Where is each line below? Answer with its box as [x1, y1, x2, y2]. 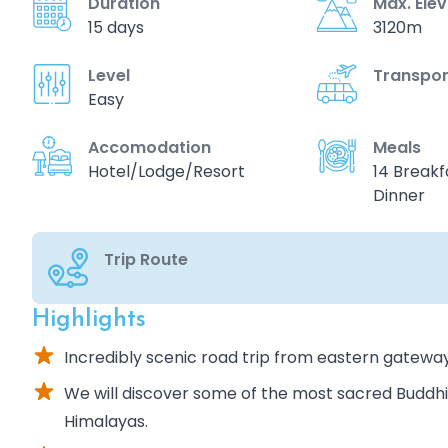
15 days [88, 16, 144, 39]
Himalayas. [64, 410, 148, 433]
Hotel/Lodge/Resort [88, 160, 245, 183]
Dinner [373, 184, 426, 207]
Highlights [32, 308, 146, 332]
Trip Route [104, 248, 188, 271]
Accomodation [88, 136, 211, 159]
